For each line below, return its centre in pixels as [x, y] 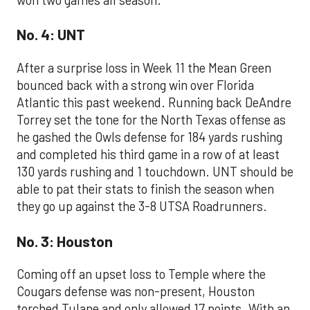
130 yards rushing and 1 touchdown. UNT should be [155, 172]
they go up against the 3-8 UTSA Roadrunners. [142, 206]
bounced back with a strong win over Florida [135, 85]
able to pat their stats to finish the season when [145, 189]
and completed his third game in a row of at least [148, 154]
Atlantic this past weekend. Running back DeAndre [154, 102]
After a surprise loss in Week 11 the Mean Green [144, 68]
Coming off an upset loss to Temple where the [141, 274]
